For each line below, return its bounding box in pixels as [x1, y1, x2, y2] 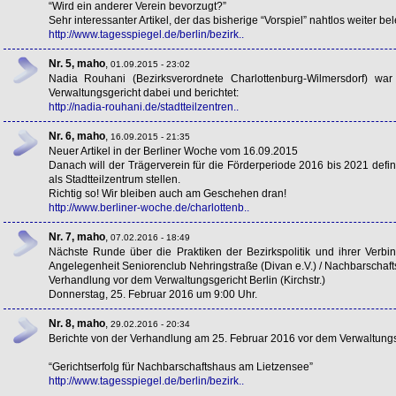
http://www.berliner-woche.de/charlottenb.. [48, 201, 249, 214]
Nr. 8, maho [48, 316, 105, 330]
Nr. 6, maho [48, 129, 105, 142]
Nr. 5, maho [48, 57, 105, 70]
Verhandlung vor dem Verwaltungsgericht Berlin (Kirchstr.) [48, 273, 325, 286]
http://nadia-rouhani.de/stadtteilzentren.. [48, 100, 239, 113]
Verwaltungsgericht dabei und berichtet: [48, 86, 239, 99]
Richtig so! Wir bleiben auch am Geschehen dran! [48, 187, 286, 200]
